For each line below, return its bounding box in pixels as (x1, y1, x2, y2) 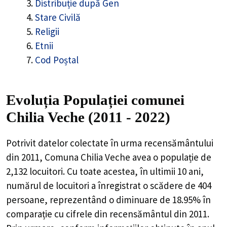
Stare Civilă (35, 11, 81, 24)
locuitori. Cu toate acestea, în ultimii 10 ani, (27, 165, 204, 177)
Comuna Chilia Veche (45, 150, 130, 163)
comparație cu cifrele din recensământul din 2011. (6, 207, 209, 220)
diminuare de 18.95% (116, 193, 201, 206)
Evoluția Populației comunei (6, 91, 184, 108)
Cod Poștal (35, 54, 79, 66)
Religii (35, 25, 59, 38)
